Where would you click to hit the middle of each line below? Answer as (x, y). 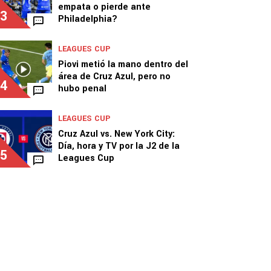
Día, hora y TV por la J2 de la (119, 146)
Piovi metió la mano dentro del (123, 64)
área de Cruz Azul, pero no (114, 77)
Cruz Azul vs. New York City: (116, 134)
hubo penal (82, 89)
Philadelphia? (88, 19)
